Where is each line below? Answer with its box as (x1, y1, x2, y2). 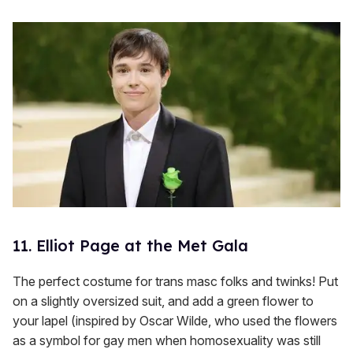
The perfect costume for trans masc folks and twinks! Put (13, 273, 338, 290)
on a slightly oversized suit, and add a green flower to (13, 293, 314, 310)
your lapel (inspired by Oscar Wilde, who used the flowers (13, 313, 337, 329)
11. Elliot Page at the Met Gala (13, 236, 248, 256)
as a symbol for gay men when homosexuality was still (13, 333, 321, 349)
